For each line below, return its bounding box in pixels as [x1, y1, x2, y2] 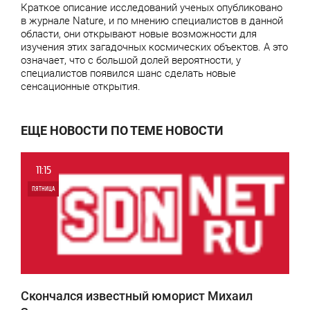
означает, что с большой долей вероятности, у [21, 54, 241, 66]
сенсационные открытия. [21, 80, 140, 93]
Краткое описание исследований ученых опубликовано [21, 1, 282, 14]
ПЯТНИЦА [31, 185, 55, 192]
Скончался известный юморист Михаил [21, 289, 253, 304]
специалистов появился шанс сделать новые [21, 67, 236, 80]
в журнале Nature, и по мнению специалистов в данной [21, 15, 283, 27]
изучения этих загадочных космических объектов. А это [21, 41, 288, 53]
